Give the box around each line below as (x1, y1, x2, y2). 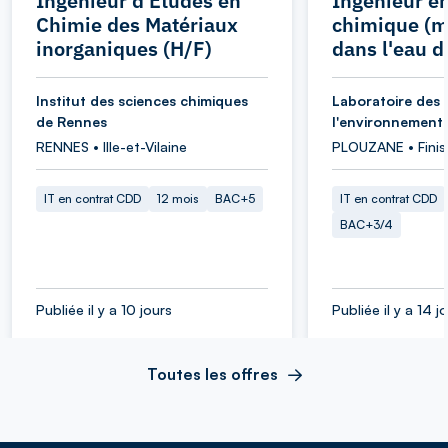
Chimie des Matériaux (36, 10, 238, 38)
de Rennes (36, 112, 107, 130)
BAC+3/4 (340, 216, 393, 232)
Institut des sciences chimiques (36, 91, 248, 109)
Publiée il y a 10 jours (36, 300, 172, 318)
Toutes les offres (146, 363, 278, 384)
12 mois (157, 190, 199, 206)
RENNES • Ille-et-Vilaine (36, 137, 187, 155)
